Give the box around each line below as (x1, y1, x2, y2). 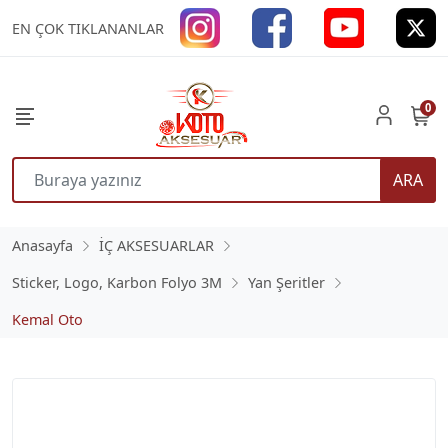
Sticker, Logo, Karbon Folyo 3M (12, 273, 222, 292)
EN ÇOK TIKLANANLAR (12, 19, 164, 38)
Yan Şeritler (248, 273, 325, 292)
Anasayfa (12, 236, 73, 255)
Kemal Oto (12, 310, 83, 329)
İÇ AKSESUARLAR (99, 236, 214, 255)
